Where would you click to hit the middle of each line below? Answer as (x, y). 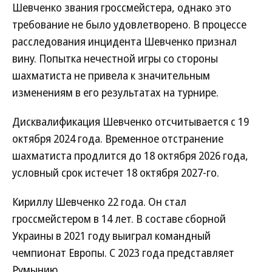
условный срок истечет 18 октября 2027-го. (116, 172)
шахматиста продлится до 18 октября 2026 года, (130, 155)
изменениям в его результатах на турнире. (115, 92)
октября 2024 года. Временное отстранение (118, 138)
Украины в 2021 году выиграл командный (111, 236)
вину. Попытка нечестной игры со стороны (115, 58)
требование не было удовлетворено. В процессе (129, 24)
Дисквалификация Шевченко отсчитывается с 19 (131, 121)
